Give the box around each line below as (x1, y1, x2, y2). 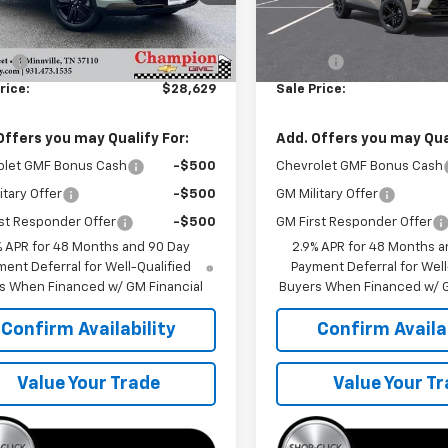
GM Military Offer (276, 187, 379, 201)
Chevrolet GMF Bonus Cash (276, 159, 444, 173)
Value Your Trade (16, 374, 160, 393)
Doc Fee (276, 54, 328, 68)
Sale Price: (276, 82, 347, 96)
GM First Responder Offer (276, 215, 433, 229)
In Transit (284, 14, 340, 26)
